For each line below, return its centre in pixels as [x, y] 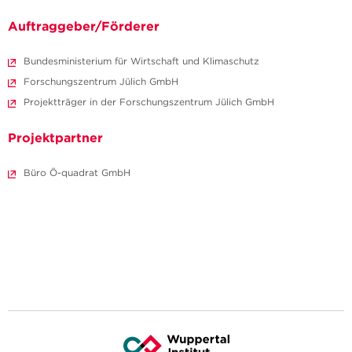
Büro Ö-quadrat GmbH [77, 173]
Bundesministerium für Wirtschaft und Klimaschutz [141, 61]
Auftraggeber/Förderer [84, 26]
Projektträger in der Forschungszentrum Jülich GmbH [149, 102]
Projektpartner [55, 138]
